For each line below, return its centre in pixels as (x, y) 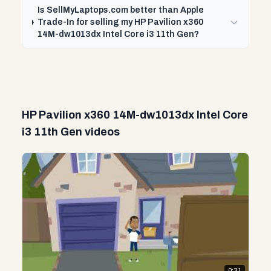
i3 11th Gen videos (71, 132)
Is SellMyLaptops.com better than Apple (121, 10)
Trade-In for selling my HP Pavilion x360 (121, 22)
